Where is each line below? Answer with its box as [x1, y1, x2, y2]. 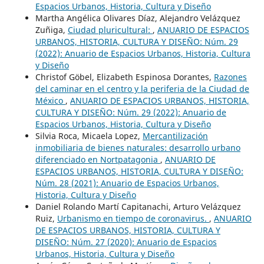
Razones [213, 71, 247, 82]
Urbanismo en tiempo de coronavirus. [57, 212, 209, 224]
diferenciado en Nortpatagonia [35, 153, 160, 165]
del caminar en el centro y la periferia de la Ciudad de [35, 82, 249, 94]
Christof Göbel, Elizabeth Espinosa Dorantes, [35, 71, 214, 82]
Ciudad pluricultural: [67, 24, 153, 35]
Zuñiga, [35, 24, 68, 35]
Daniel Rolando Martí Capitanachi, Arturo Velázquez [35, 200, 241, 212]
